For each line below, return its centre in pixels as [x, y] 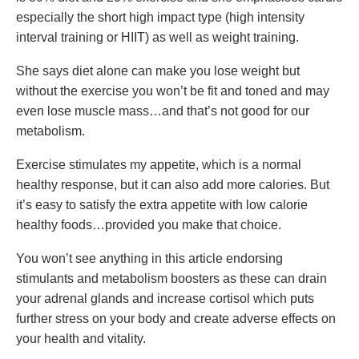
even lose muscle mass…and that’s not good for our [163, 111]
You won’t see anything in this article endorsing [149, 258]
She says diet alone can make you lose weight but [158, 71]
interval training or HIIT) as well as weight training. [157, 37]
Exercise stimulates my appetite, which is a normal [159, 165]
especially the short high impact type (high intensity [160, 17]
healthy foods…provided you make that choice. [149, 225]
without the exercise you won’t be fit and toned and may [173, 91]
